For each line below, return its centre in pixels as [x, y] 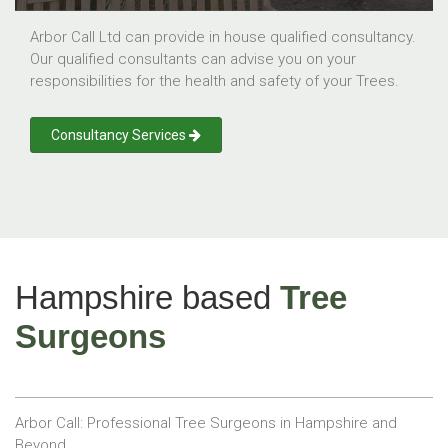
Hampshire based [147, 297]
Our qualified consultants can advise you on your [193, 58]
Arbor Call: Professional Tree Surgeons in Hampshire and [206, 422]
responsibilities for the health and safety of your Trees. [214, 80]
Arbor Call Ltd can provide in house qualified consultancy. [223, 36]
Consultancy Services [120, 134]
